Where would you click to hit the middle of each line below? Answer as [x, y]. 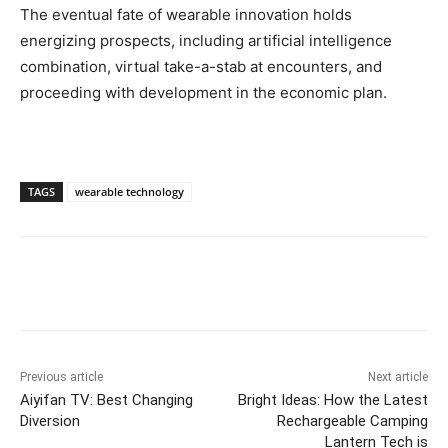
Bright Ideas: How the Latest [332, 400]
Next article [397, 377]
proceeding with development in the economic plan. [203, 93]
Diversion [50, 421]
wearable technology [129, 192]
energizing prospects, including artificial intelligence [206, 41]
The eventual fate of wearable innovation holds [186, 15]
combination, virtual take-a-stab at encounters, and [201, 67]
